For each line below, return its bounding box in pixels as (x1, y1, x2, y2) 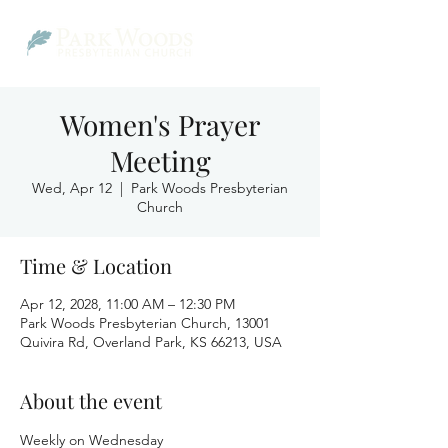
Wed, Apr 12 (32, 179, 112, 197)
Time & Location (20, 252, 172, 279)
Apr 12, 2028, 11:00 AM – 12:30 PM (20, 295, 235, 313)
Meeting (109, 142, 211, 179)
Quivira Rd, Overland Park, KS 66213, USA (20, 333, 282, 351)
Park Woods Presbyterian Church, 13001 (20, 314, 270, 332)
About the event (20, 387, 162, 414)
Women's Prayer (60, 106, 260, 143)
